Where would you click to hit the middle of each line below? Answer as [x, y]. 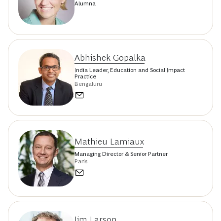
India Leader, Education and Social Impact [130, 70]
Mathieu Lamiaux [109, 142]
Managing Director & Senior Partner [121, 154]
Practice [85, 76]
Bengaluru [88, 84]
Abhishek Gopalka [110, 57]
